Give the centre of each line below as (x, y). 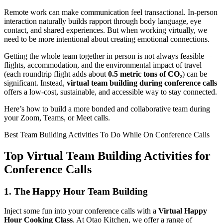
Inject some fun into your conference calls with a (81, 211)
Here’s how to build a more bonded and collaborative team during (107, 109)
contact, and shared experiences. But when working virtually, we (106, 30)
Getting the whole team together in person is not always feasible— (108, 56)
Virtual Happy (183, 211)
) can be (195, 74)
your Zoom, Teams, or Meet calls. (57, 118)
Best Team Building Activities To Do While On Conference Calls (107, 135)
